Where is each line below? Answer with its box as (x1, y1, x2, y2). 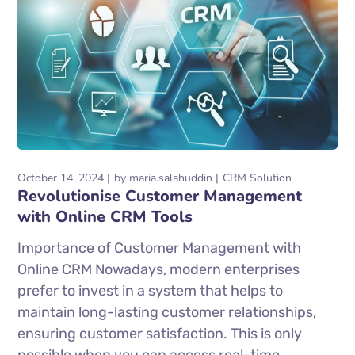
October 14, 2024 (17, 170, 105, 185)
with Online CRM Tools (17, 205, 193, 227)
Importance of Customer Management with (17, 239, 302, 257)
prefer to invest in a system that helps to (17, 281, 284, 300)
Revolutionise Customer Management (17, 185, 303, 207)
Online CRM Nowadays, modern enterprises (17, 260, 300, 278)
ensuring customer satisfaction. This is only (17, 324, 303, 342)
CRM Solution (223, 170, 292, 185)
